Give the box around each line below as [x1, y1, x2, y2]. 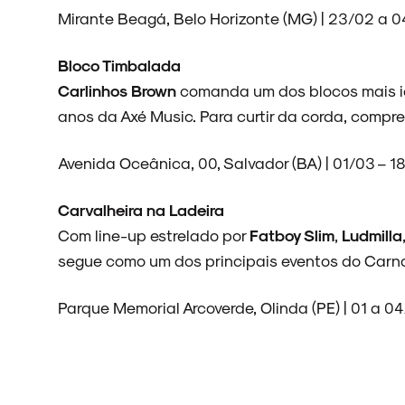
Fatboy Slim [250, 225, 334, 244]
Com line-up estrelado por [58, 225, 250, 244]
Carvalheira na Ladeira [58, 200, 224, 219]
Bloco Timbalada [58, 55, 181, 74]
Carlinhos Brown [58, 80, 176, 99]
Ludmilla [342, 225, 402, 244]
